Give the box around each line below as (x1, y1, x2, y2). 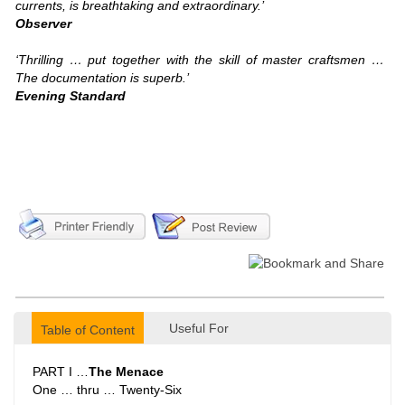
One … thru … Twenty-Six (33, 382, 182, 397)
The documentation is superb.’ (15, 71, 189, 85)
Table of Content (41, 323, 135, 337)
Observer (15, 16, 71, 31)
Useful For (169, 321, 229, 335)
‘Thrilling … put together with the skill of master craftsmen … (15, 52, 384, 67)
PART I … (33, 364, 89, 379)
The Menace (89, 364, 164, 379)
